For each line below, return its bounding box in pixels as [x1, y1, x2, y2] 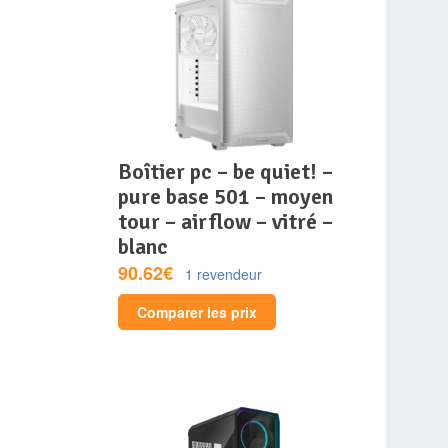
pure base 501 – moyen [118, 183, 334, 211]
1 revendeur [185, 264, 263, 285]
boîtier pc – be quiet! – [118, 158, 133, 186]
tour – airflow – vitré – [118, 208, 334, 236]
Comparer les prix [137, 302, 258, 323]
